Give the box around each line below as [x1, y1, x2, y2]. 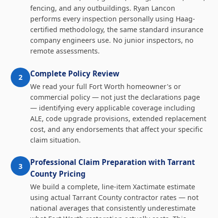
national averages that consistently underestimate [30, 203, 196, 213]
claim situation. [30, 135, 81, 145]
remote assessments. [30, 46, 100, 56]
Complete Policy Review [30, 68, 119, 78]
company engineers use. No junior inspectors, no [30, 36, 194, 45]
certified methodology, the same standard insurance [30, 25, 203, 35]
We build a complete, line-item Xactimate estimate [30, 182, 195, 192]
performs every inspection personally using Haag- [30, 14, 195, 24]
